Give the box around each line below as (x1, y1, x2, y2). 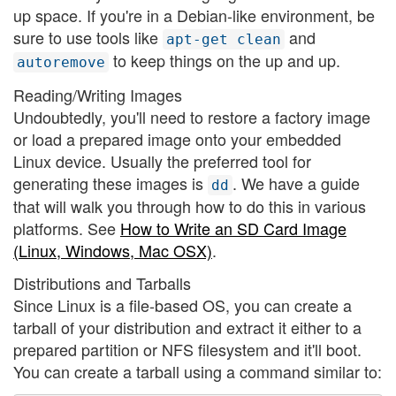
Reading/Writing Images (13, 82, 182, 106)
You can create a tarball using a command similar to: (13, 360, 382, 384)
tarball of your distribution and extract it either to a (13, 316, 362, 339)
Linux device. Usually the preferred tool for (13, 148, 311, 172)
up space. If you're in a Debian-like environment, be (13, 4, 375, 27)
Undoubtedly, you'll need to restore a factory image (13, 104, 370, 128)
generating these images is (13, 171, 208, 194)
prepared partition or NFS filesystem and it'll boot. (13, 338, 362, 362)
